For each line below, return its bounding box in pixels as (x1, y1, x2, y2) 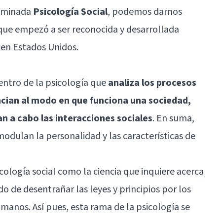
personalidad (46, 129, 101, 143)
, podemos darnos (108, 4, 182, 19)
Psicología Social (33, 4, 108, 19)
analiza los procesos (108, 75, 196, 90)
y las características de (101, 129, 195, 143)
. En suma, (152, 111, 194, 125)
